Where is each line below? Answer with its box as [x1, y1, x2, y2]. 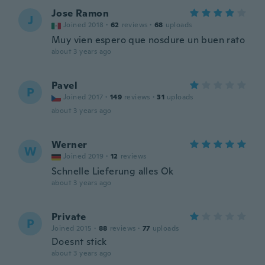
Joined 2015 [51, 224, 92, 233]
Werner [51, 138, 88, 151]
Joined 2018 [63, 20, 104, 30]
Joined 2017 [63, 92, 104, 102]
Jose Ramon [51, 7, 109, 20]
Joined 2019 [63, 151, 104, 161]
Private [51, 211, 86, 223]
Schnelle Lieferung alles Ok [51, 165, 174, 177]
